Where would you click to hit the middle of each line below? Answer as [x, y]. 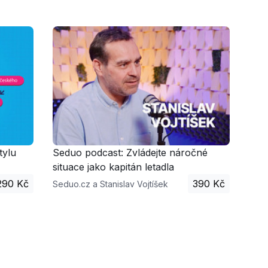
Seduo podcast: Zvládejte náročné [130, 152]
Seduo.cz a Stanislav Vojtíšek [110, 184]
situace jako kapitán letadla [113, 167]
